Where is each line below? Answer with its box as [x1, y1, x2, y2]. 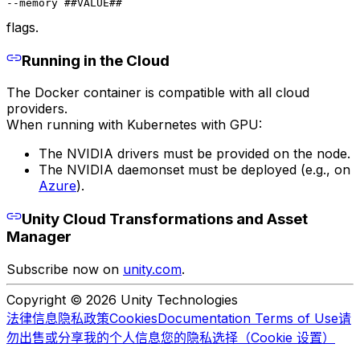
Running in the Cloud [21, 51, 170, 70]
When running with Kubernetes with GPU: [6, 117, 262, 133]
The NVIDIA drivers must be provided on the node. [39, 145, 350, 162]
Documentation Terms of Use [157, 310, 338, 327]
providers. [6, 100, 67, 117]
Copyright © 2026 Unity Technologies [6, 292, 238, 309]
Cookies [109, 310, 157, 327]
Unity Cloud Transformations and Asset [21, 209, 308, 228]
